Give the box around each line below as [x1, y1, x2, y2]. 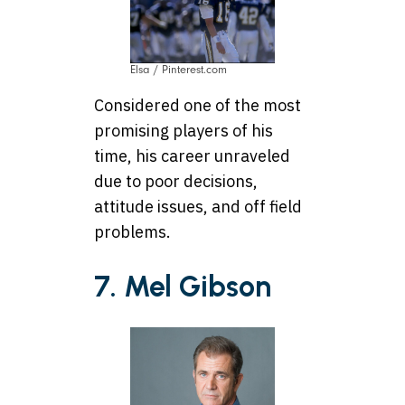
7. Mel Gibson [94, 268, 271, 304]
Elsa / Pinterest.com [130, 63, 227, 77]
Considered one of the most [94, 95, 301, 117]
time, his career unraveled [94, 146, 290, 167]
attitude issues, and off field [94, 196, 302, 218]
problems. [94, 221, 171, 243]
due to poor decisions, [94, 171, 258, 193]
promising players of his [94, 120, 273, 142]
